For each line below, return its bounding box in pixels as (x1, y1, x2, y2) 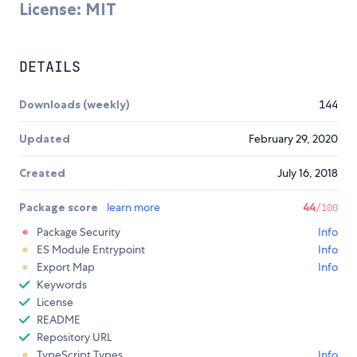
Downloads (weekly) (19, 97, 130, 112)
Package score (19, 200, 100, 215)
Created (19, 166, 65, 181)
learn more (107, 200, 160, 215)
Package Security (37, 225, 120, 240)
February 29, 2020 (249, 131, 338, 147)
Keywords (37, 277, 87, 292)
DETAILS (19, 57, 80, 76)
